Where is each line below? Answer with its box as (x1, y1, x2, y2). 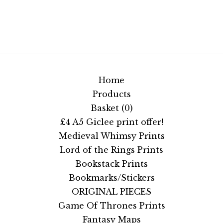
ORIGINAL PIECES (72, 187, 151, 197)
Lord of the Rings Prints (60, 145, 163, 155)
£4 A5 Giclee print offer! (60, 117, 163, 127)
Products (92, 89, 131, 99)
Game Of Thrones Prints (58, 201, 165, 211)
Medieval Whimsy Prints (58, 131, 165, 141)
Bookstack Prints (75, 159, 148, 169)
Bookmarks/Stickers (68, 173, 155, 183)
